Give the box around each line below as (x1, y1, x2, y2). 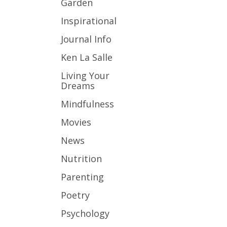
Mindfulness (60, 98, 114, 110)
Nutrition (60, 153, 102, 165)
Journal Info (60, 33, 111, 45)
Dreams (60, 80, 95, 92)
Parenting (60, 171, 104, 183)
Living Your (60, 69, 109, 82)
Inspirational (60, 15, 117, 27)
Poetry (60, 189, 90, 201)
